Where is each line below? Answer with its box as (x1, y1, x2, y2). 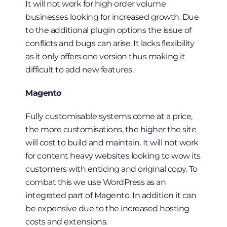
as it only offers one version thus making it (25, 51, 185, 62)
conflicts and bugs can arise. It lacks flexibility (25, 38, 195, 49)
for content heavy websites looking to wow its (25, 150, 201, 161)
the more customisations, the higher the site (25, 124, 197, 135)
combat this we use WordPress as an (25, 177, 166, 187)
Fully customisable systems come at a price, (25, 111, 193, 122)
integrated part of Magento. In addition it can (25, 190, 197, 201)
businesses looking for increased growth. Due (25, 12, 199, 22)
